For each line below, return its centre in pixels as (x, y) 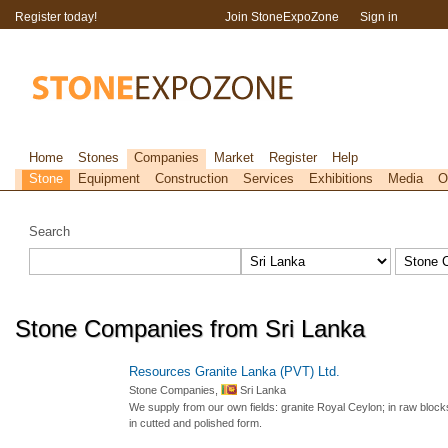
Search (49, 231)
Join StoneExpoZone (282, 17)
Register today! (56, 17)
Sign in (379, 17)
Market (234, 157)
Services (268, 178)
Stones (98, 157)
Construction (191, 178)
